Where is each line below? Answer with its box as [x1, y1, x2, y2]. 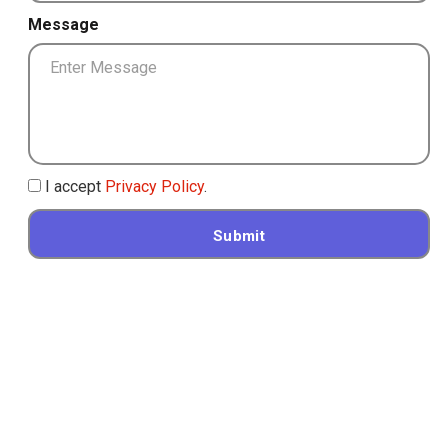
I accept [41, 176, 105, 196]
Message [28, 14, 99, 34]
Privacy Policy [105, 176, 204, 196]
